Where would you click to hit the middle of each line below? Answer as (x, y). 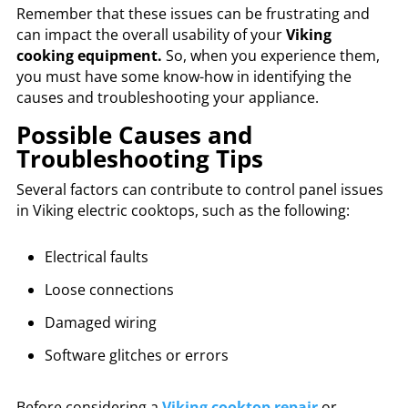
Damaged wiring (102, 323)
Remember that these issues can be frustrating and (193, 14)
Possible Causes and (134, 135)
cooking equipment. (89, 56)
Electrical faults (96, 257)
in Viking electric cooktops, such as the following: (184, 211)
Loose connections (109, 290)
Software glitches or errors (136, 356)
